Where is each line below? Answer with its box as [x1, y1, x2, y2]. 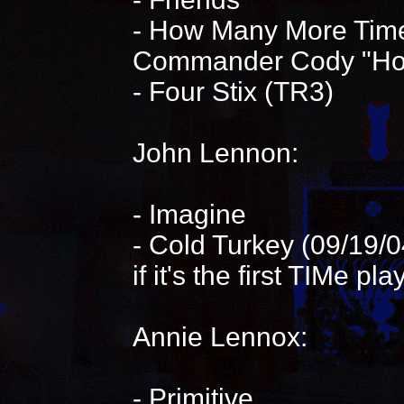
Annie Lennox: [132, 322, 308, 352]
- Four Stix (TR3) [132, 77, 334, 106]
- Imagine [132, 199, 246, 229]
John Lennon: [132, 138, 298, 168]
